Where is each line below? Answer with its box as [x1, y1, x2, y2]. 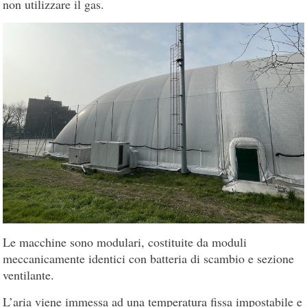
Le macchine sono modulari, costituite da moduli [3, 234, 247, 251]
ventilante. [3, 267, 55, 284]
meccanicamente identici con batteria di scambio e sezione [3, 250, 295, 267]
